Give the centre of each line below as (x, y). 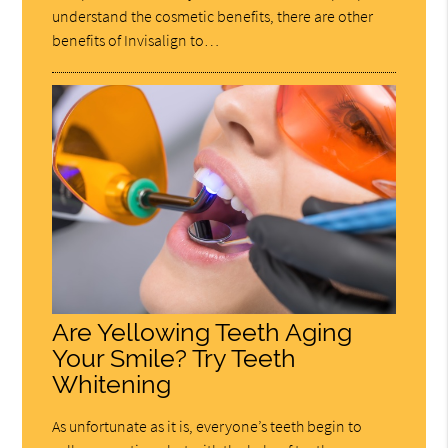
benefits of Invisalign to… (136, 39)
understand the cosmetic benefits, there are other (213, 15)
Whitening (112, 384)
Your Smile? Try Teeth (174, 358)
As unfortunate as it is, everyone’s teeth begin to (207, 425)
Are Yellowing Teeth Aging (202, 332)
